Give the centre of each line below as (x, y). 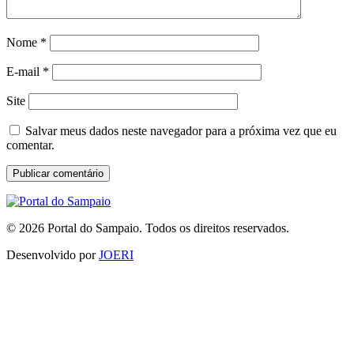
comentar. (30, 145)
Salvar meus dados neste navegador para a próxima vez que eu (181, 130)
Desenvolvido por (53, 254)
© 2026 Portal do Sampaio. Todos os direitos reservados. (148, 228)
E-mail (24, 71)
